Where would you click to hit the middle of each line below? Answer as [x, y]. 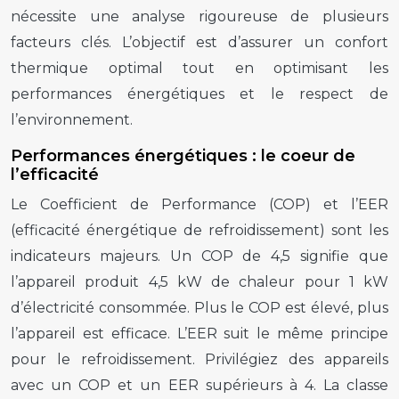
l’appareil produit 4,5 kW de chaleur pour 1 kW [199, 281]
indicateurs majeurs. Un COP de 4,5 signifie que [199, 256]
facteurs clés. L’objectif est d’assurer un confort [199, 42]
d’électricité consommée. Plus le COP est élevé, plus [199, 307]
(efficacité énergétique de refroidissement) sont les [199, 230]
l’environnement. [72, 119]
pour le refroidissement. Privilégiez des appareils [199, 359]
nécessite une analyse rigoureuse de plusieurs [199, 16]
